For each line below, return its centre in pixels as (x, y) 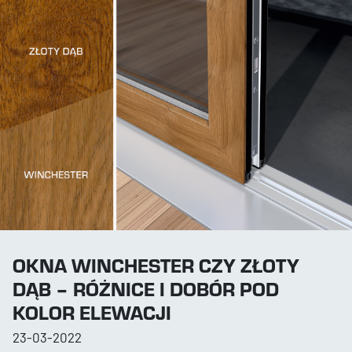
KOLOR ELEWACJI (92, 312)
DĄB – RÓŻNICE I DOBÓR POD (146, 289)
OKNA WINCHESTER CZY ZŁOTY (156, 265)
